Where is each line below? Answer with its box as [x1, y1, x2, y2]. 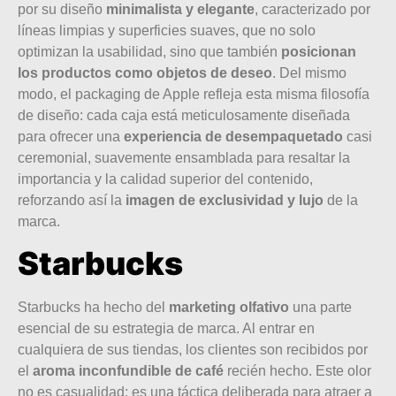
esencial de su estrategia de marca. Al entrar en [18, 321, 315, 337]
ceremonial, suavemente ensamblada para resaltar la [18, 149, 350, 165]
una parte [289, 300, 352, 316]
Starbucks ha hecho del [18, 300, 169, 316]
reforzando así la [18, 192, 126, 208]
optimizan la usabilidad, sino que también [18, 43, 281, 59]
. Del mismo [272, 65, 346, 80]
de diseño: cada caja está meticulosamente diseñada [18, 107, 350, 123]
